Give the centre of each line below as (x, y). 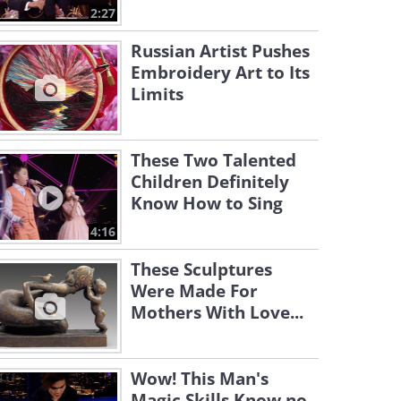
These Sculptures (201, 269)
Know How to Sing (207, 203)
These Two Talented (213, 160)
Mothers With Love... (217, 312)
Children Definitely (210, 182)
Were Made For (194, 291)
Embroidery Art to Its (220, 73)
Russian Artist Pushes (220, 51)
